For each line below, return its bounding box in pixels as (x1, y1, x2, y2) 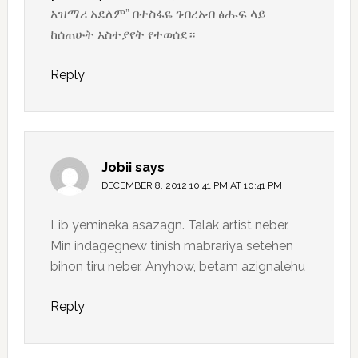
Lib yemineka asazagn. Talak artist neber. (50, 217, 289, 233)
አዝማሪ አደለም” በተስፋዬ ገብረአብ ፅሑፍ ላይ (50, 6, 266, 22)
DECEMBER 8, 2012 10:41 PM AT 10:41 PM (101, 180, 282, 192)
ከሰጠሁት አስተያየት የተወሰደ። (50, 27, 195, 43)
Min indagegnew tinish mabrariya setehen (50, 238, 293, 254)
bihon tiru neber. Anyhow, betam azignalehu (50, 259, 305, 275)
